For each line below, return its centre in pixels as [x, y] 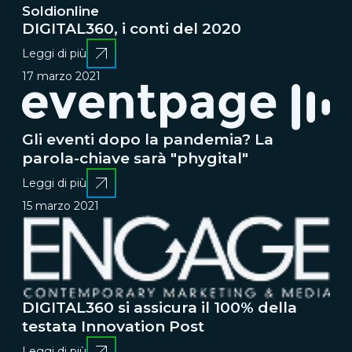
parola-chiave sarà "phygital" [135, 158]
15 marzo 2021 [60, 205]
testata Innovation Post [113, 326]
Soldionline [60, 11]
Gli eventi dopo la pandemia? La [148, 139]
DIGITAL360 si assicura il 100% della [159, 307]
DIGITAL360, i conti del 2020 [132, 29]
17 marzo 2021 [61, 77]
